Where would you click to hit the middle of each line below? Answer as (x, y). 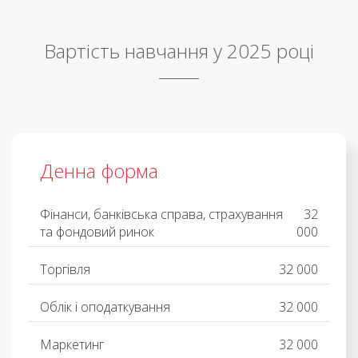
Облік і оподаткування (105, 307)
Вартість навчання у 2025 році (179, 51)
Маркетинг (72, 344)
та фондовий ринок (97, 232)
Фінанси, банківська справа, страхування (161, 214)
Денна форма (99, 171)
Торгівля (65, 269)
